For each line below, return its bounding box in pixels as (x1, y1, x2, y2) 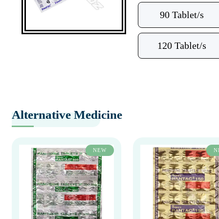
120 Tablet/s (157, 40, 206, 51)
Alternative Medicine (12, 108, 122, 121)
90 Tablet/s (159, 9, 204, 20)
